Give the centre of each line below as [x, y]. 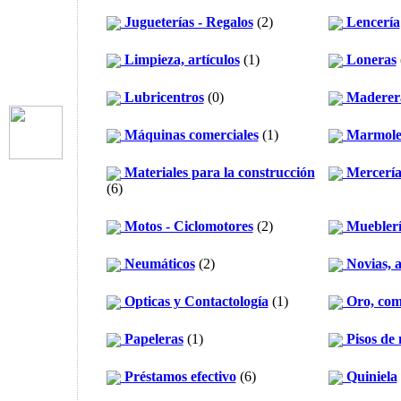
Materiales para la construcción [218, 172]
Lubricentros [162, 97]
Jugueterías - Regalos [187, 22]
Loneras [369, 60]
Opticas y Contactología [194, 301]
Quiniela [370, 376]
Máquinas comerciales [189, 135]
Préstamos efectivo [178, 376]
